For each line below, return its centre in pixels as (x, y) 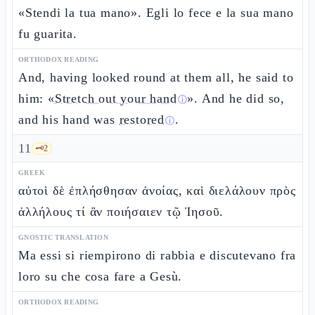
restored (142, 120)
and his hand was (69, 120)
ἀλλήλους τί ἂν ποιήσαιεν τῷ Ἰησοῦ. (121, 212)
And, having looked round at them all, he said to (156, 77)
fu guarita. (48, 34)
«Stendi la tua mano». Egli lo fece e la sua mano (156, 13)
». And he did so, (236, 98)
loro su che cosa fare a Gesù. (101, 276)
